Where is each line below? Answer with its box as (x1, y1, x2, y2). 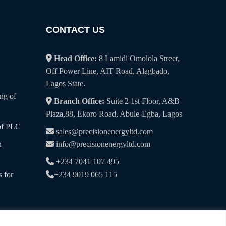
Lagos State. (46, 79, 85, 88)
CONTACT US (46, 25, 105, 35)
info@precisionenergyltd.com (56, 140, 150, 148)
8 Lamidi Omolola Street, (97, 54, 180, 63)
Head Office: (54, 54, 97, 63)
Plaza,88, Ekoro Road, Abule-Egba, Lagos (46, 109, 182, 118)
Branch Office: (52, 97, 104, 105)
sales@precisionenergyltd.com (56, 127, 153, 136)
